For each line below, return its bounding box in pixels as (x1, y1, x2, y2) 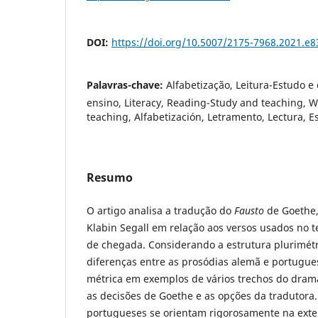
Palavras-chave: (87, 78, 166, 92)
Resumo (87, 170, 133, 186)
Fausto (234, 204, 264, 218)
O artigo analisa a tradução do (87, 204, 234, 218)
